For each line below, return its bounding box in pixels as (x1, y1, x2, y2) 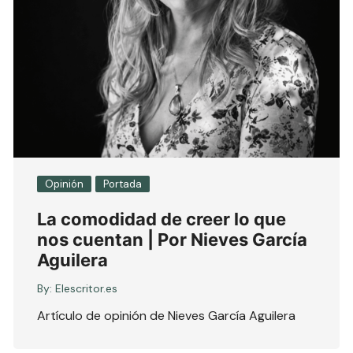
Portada (103, 177, 143, 191)
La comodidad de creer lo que (37, 209, 287, 230)
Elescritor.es (55, 281, 118, 296)
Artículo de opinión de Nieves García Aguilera (37, 307, 296, 325)
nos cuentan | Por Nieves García (37, 229, 308, 251)
